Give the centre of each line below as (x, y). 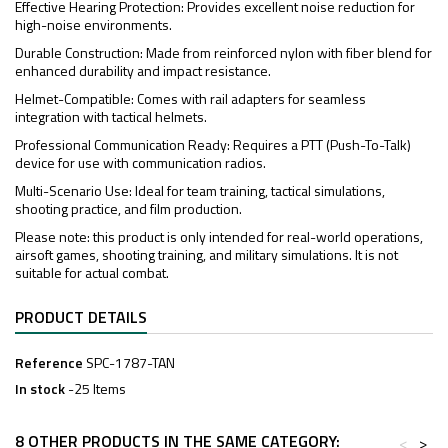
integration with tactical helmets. (111, 116)
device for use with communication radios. (140, 162)
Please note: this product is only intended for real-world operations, (219, 236)
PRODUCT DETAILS (81, 317)
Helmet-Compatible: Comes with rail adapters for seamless (190, 98)
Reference (49, 362)
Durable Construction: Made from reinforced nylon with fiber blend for (223, 52)
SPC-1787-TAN (130, 362)
